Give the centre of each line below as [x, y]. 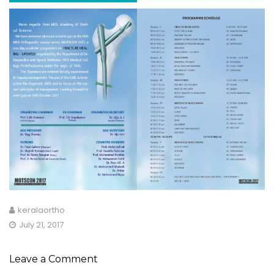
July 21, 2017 [41, 224]
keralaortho [41, 210]
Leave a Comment [54, 259]
